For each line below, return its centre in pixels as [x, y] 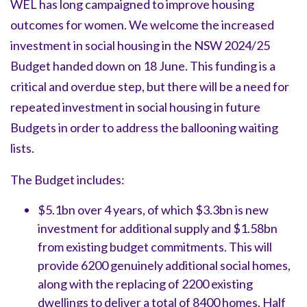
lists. [22, 148]
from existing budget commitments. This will [155, 246]
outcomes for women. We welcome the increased [142, 24]
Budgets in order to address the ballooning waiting [144, 127]
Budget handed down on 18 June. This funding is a [143, 65]
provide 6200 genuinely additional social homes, [164, 265]
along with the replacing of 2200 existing [145, 283]
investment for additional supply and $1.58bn [158, 228]
